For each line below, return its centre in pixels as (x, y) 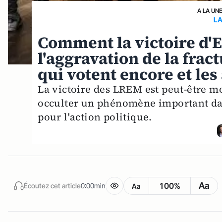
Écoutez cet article (52, 185)
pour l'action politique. (95, 117)
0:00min (93, 185)
